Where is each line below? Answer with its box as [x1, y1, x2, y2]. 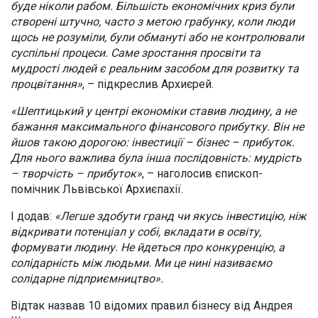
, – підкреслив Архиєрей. [82, 77, 214, 92]
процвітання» [11, 77, 82, 92]
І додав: [11, 209, 55, 224]
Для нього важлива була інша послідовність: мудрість [11, 151, 302, 165]
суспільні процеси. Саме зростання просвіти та [11, 46, 261, 60]
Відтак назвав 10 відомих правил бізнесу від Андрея [11, 299, 292, 313]
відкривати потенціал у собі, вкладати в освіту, [11, 225, 261, 239]
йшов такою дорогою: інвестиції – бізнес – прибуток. [11, 136, 295, 150]
